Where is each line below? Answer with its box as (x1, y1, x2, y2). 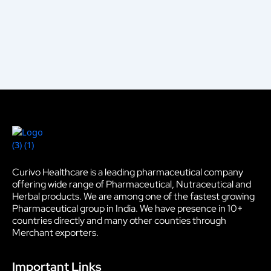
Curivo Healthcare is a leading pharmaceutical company (12, 165, 243, 178)
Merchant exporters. (12, 226, 99, 239)
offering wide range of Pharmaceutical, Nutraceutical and (12, 177, 251, 191)
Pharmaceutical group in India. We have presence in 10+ (12, 201, 243, 215)
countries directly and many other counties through (12, 214, 226, 227)
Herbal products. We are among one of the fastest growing (12, 189, 255, 203)
